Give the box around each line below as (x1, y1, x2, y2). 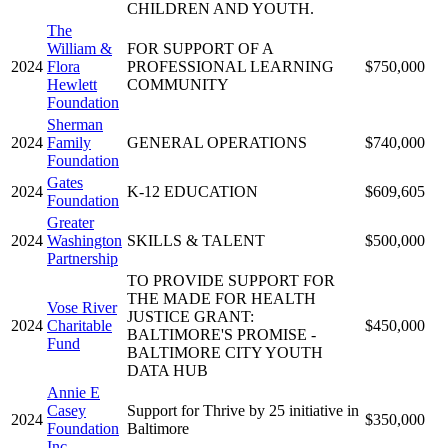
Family (47, 133, 91, 151)
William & (47, 39, 112, 57)
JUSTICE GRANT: (127, 307, 254, 325)
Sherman (47, 115, 103, 133)
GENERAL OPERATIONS (127, 133, 307, 151)
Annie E (47, 383, 100, 401)
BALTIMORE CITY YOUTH (127, 343, 323, 361)
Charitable (47, 316, 112, 334)
